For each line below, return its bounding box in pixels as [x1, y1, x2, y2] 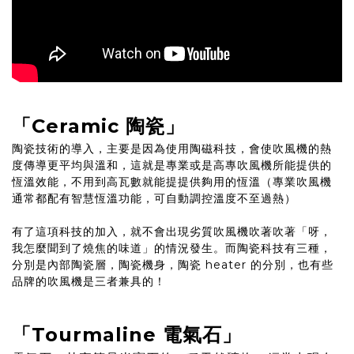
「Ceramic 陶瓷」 [12, 115, 185, 138]
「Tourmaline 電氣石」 [12, 322, 242, 346]
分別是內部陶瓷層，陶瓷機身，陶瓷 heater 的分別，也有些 [12, 258, 333, 273]
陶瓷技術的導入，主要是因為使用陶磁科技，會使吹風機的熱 [12, 141, 332, 156]
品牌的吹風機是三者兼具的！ [12, 274, 166, 289]
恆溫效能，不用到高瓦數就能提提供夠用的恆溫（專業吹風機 [12, 175, 332, 190]
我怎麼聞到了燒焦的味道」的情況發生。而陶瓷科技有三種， [12, 241, 332, 256]
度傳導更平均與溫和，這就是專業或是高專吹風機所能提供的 [12, 158, 332, 173]
